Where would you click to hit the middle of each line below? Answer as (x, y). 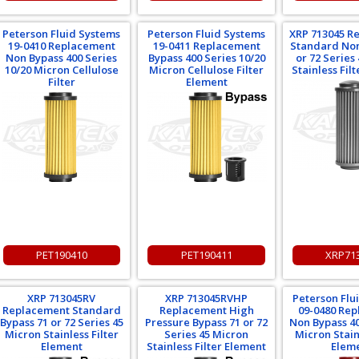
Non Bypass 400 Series (62, 58)
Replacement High (206, 310)
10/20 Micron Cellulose (61, 70)
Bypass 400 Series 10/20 (206, 58)
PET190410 (61, 255)
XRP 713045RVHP (207, 298)
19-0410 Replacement (61, 46)
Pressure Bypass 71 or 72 (207, 322)
